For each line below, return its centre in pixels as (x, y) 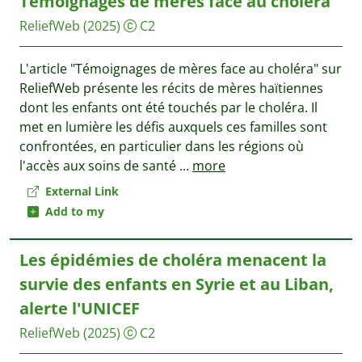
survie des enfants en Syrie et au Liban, (177, 284)
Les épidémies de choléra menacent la (173, 260)
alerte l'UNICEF (80, 308)
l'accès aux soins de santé (99, 166)
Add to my (72, 211)
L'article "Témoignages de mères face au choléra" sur (181, 69)
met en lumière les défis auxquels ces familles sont (173, 127)
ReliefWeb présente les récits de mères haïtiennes (171, 88)
